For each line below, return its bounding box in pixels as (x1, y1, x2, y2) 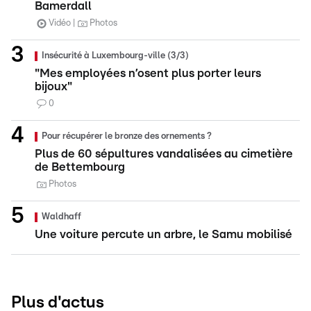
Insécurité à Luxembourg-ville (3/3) (42, 51, 189, 60)
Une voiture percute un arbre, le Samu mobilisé (35, 228, 292, 240)
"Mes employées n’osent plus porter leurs (35, 67, 261, 79)
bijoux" (35, 81, 72, 92)
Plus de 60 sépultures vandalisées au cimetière (35, 148, 293, 160)
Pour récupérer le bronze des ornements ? (42, 132, 212, 141)
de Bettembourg (35, 161, 125, 173)
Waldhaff (42, 212, 81, 221)
